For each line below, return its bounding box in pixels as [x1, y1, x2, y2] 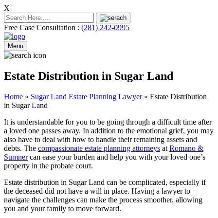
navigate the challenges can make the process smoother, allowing [4, 195, 202, 204]
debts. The [4, 144, 38, 152]
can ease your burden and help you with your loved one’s [28, 152, 205, 161]
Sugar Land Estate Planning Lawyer [31, 92, 142, 101]
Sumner [4, 152, 28, 161]
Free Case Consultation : [4, 23, 81, 32]
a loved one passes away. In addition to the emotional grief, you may [4, 126, 214, 135]
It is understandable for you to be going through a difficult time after [4, 117, 212, 126]
